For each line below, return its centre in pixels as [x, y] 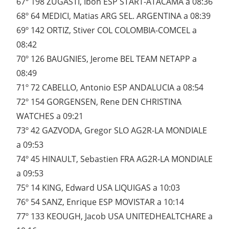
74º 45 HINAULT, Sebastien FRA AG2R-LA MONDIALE [114, 159]
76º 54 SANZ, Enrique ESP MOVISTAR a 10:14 [100, 202]
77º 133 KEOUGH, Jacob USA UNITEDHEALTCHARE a [114, 216]
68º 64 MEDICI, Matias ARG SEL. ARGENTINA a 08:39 [113, 16]
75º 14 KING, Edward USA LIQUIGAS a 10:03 [98, 188]
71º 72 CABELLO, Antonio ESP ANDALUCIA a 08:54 [110, 88]
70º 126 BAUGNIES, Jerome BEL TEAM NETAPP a [107, 59]
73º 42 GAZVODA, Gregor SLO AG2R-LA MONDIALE [112, 131]
